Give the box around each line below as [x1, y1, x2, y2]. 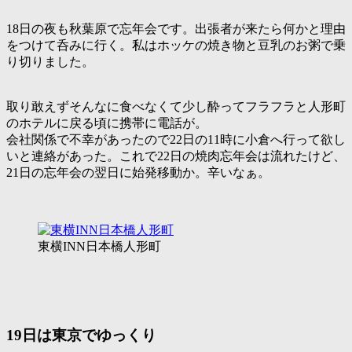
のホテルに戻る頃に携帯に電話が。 [6, 116, 207, 130]
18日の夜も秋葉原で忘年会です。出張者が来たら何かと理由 [6, 22, 346, 36]
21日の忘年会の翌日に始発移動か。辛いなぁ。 [6, 166, 270, 180]
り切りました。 [6, 55, 94, 69]
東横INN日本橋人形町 [38, 240, 161, 254]
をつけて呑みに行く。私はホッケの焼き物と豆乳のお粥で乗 [6, 38, 346, 53]
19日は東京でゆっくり [6, 326, 156, 343]
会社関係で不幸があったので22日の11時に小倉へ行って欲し [6, 133, 346, 147]
